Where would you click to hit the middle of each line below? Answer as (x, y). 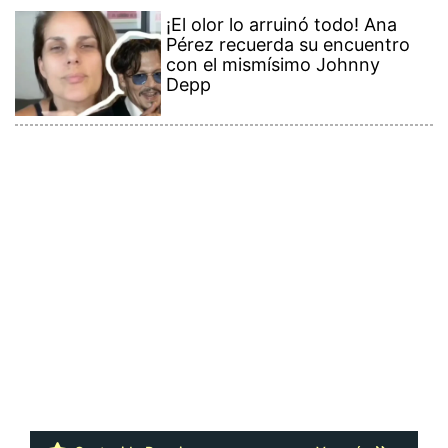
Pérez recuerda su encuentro (288, 26)
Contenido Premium (136, 432)
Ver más (344, 432)
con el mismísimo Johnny (273, 46)
